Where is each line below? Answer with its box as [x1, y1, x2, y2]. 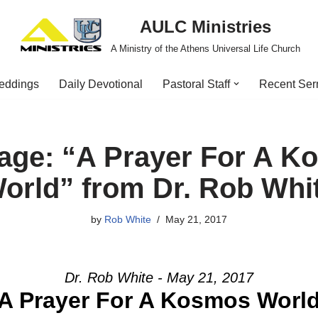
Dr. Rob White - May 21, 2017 [65, 270, 253, 285]
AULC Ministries [139, 17, 271, 36]
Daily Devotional [59, 78, 143, 90]
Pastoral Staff [163, 78, 230, 90]
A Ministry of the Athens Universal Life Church [110, 43, 300, 54]
